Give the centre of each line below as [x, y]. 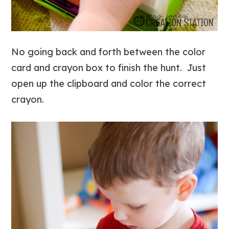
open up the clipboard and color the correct [109, 83]
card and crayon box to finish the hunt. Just [109, 67]
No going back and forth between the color [109, 52]
